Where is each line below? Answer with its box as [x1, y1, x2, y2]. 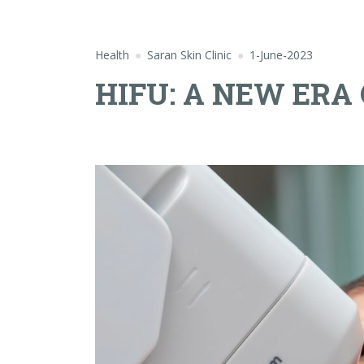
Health [95, 47, 129, 63]
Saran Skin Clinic [147, 47, 232, 63]
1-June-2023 [249, 47, 313, 63]
